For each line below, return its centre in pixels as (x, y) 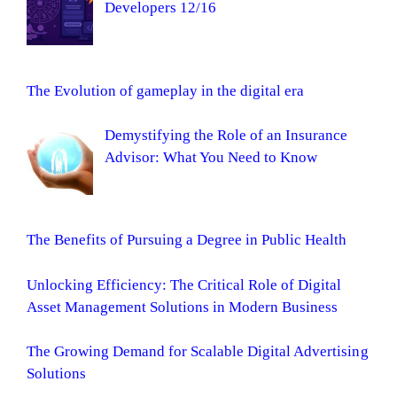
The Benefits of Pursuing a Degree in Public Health (187, 240)
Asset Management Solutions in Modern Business (183, 307)
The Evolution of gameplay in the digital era (166, 90)
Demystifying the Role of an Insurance (226, 136)
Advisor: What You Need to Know (211, 158)
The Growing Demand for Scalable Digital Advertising (198, 352)
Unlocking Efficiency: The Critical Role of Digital (184, 284)
